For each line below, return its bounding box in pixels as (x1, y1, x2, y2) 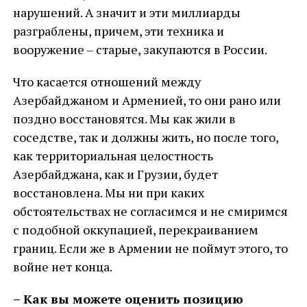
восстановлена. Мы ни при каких (12, 184, 204, 201)
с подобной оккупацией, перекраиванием (12, 221, 258, 238)
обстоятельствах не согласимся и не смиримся (12, 203, 288, 219)
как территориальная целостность (12, 147, 213, 164)
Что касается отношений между (12, 73, 201, 90)
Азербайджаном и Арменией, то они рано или (12, 92, 281, 108)
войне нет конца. (12, 258, 112, 275)
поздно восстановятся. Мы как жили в (12, 110, 236, 127)
